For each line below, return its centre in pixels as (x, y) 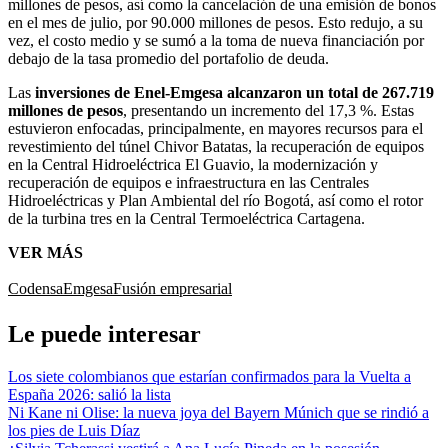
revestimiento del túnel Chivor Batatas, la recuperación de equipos (216, 146)
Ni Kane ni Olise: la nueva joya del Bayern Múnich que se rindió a (218, 412)
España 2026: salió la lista (89, 394)
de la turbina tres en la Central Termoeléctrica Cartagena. (186, 218)
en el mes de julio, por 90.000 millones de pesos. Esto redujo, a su (215, 22)
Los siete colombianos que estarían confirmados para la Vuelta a (209, 376)
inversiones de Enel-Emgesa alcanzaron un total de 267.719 (234, 92)
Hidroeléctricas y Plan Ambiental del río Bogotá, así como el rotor (215, 200)
